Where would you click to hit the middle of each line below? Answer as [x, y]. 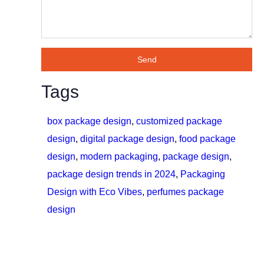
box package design [89, 121]
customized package [179, 121]
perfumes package [185, 192]
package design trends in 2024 [111, 174]
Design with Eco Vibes [95, 192]
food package [207, 139]
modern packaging [119, 157]
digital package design [127, 139]
